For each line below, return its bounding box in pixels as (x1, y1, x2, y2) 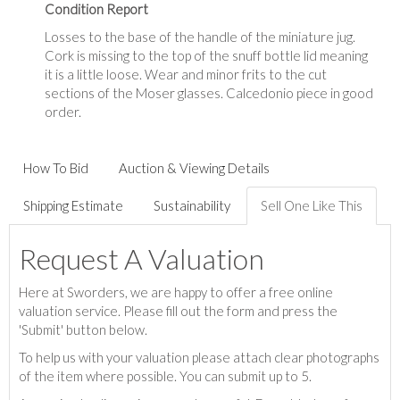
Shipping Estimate (23, 196, 123, 213)
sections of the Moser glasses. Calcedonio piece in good (45, 84, 373, 101)
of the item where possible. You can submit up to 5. (19, 367, 312, 384)
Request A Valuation (19, 240, 264, 276)
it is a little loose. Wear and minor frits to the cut (45, 65, 327, 82)
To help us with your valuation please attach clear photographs (19, 348, 379, 365)
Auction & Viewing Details (119, 159, 270, 176)
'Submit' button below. (19, 321, 147, 337)
